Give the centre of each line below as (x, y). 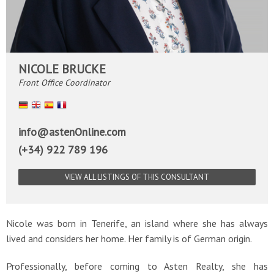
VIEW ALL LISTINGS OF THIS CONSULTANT (137, 177)
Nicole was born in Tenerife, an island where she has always (137, 223)
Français (84, 106)
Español (71, 106)
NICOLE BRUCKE (62, 69)
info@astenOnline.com (72, 132)
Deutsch (46, 106)
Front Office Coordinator (64, 83)
